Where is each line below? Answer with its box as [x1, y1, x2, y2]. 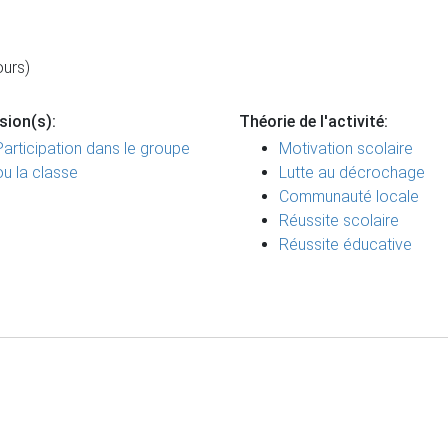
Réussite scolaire [279, 211, 399, 230]
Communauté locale [279, 187, 419, 206]
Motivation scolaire [279, 139, 413, 158]
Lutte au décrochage [279, 163, 425, 182]
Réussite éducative [279, 235, 412, 254]
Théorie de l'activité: [239, 112, 388, 131]
